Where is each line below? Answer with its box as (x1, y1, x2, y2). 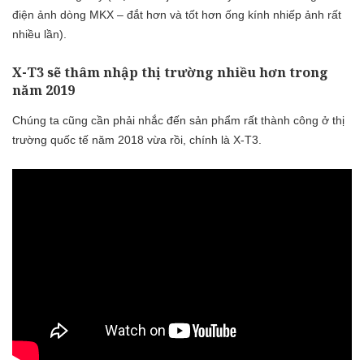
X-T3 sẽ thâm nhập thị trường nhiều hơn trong (12, 63, 328, 81)
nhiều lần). (12, 27, 67, 41)
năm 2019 (12, 80, 75, 99)
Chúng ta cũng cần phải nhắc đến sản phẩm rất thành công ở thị (12, 114, 344, 128)
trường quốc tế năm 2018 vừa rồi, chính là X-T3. (12, 133, 262, 147)
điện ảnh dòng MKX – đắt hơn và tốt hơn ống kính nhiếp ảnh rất (12, 7, 341, 21)
